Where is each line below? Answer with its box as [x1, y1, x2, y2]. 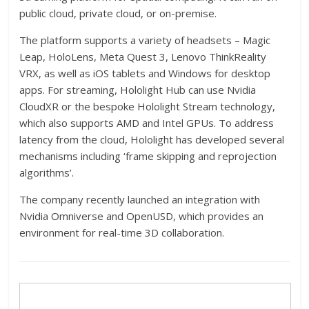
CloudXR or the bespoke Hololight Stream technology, [19, 99, 276, 114]
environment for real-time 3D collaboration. [19, 226, 225, 240]
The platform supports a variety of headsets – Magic [19, 33, 271, 48]
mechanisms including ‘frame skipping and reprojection [19, 149, 277, 163]
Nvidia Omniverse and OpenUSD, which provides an [19, 209, 264, 223]
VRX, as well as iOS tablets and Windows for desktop [19, 66, 271, 81]
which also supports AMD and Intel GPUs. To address [19, 116, 275, 130]
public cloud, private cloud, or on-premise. [19, 6, 217, 21]
